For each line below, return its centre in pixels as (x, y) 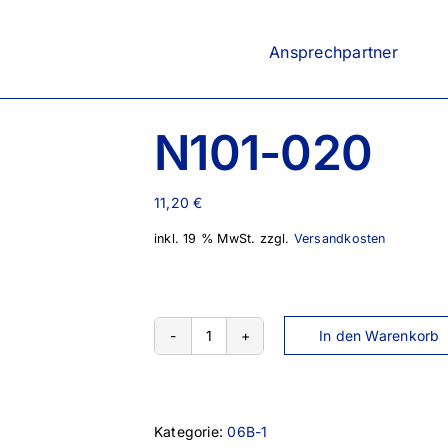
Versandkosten (339, 238)
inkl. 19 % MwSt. (205, 238)
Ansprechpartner (333, 51)
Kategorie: (191, 431)
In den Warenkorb (379, 336)
